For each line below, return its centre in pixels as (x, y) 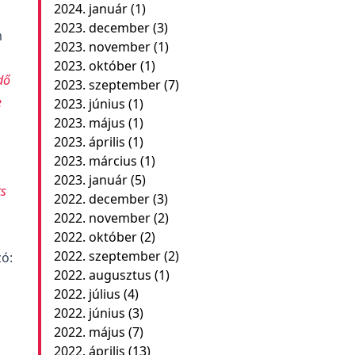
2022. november (102, 218)
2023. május (89, 123)
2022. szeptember (107, 256)
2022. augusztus (102, 275)
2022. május (89, 332)
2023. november (102, 47)
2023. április (89, 142)
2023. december (101, 28)
